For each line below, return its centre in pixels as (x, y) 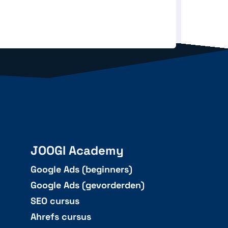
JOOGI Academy (77, 150)
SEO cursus (55, 201)
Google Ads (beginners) (81, 169)
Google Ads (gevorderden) (87, 185)
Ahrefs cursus (61, 217)
